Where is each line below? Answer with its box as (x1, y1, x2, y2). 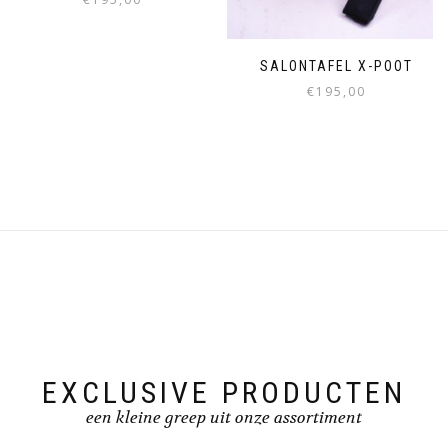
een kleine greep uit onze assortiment (86, 407, 362, 428)
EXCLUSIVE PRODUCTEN (42, 375, 406, 410)
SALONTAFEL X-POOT (259, 57, 413, 74)
